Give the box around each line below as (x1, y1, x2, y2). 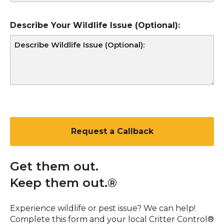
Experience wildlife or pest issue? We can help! (10, 203, 195, 213)
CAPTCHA (9, 106, 50, 115)
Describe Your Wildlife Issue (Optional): (10, 20, 180, 30)
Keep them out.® (10, 175, 117, 190)
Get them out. (10, 159, 98, 173)
